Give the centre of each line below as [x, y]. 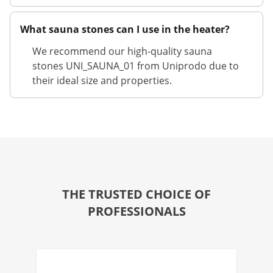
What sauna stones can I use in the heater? [125, 29]
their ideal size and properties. [102, 80]
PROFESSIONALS [136, 211]
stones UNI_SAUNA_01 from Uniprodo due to [136, 66]
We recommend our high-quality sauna [122, 51]
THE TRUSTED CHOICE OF [136, 194]
